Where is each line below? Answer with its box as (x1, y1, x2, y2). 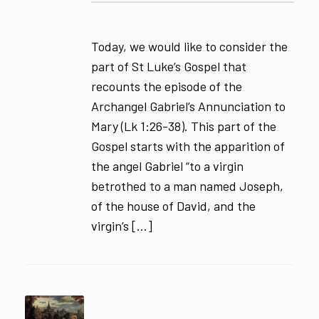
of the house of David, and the (90, 197, 256, 214)
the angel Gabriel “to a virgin (90, 157, 244, 174)
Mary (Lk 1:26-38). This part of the (90, 117, 276, 134)
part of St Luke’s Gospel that (90, 58, 246, 74)
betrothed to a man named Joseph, (90, 177, 283, 194)
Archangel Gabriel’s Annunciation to (90, 98, 286, 114)
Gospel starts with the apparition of (90, 137, 285, 154)
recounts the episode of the (90, 78, 242, 94)
